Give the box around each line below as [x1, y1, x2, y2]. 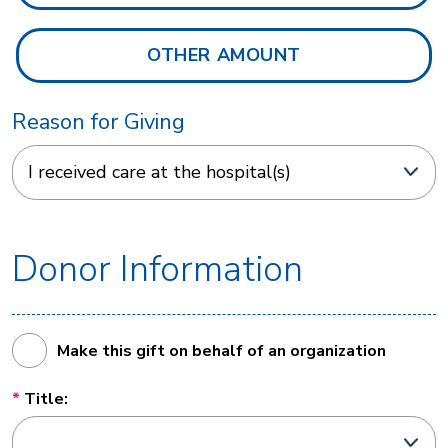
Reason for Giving [12, 107, 185, 138]
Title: [24, 388, 68, 411]
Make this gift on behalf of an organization [57, 340, 386, 363]
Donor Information [12, 245, 303, 295]
